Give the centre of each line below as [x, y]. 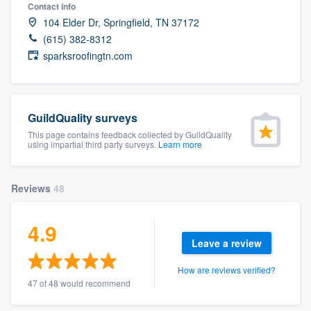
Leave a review [227, 243]
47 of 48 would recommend [79, 283]
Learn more [180, 144]
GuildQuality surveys [83, 117]
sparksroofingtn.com [88, 55]
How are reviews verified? [227, 269]
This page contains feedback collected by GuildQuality [130, 134]
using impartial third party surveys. [93, 144]
